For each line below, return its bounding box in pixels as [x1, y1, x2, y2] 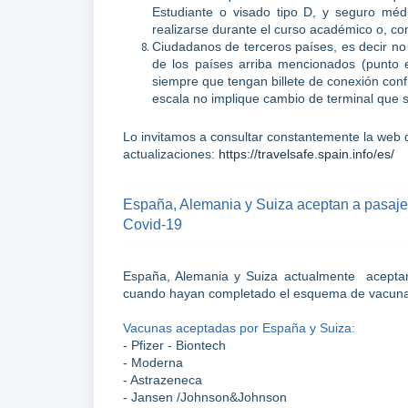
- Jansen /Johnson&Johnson [123, 390, 287, 405]
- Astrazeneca [123, 372, 202, 388]
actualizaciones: [123, 147, 219, 162]
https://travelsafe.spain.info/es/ [219, 147, 394, 162]
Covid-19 [123, 217, 182, 233]
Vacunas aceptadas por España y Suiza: [123, 321, 355, 336]
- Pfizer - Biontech [123, 338, 226, 353]
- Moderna [123, 355, 183, 371]
